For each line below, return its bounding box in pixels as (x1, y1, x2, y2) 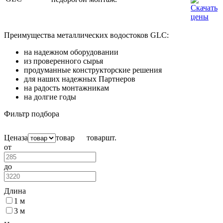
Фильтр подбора (4, 109, 59, 118)
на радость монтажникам (24, 83, 109, 92)
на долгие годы (24, 92, 76, 101)
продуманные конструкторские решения (24, 65, 162, 74)
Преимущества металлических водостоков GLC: (4, 30, 169, 39)
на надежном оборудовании (24, 47, 118, 56)
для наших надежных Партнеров (24, 74, 135, 83)
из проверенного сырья (24, 56, 103, 65)
